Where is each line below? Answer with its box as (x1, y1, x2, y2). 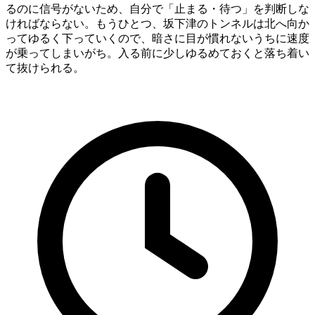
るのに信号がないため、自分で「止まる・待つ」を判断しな (6, 2, 309, 15)
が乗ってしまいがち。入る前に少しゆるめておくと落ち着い (6, 46, 309, 59)
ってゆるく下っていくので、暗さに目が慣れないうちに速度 (6, 32, 309, 44)
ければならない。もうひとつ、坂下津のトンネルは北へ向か (6, 17, 309, 30)
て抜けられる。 (6, 61, 84, 74)
